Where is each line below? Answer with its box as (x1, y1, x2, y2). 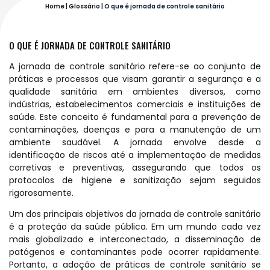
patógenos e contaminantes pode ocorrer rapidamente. (9, 246, 261, 259)
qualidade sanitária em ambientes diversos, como (9, 85, 261, 98)
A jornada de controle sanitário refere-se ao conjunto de (9, 60, 261, 72)
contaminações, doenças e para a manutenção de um (9, 123, 261, 136)
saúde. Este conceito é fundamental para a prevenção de (9, 110, 261, 123)
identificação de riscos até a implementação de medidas (9, 148, 261, 161)
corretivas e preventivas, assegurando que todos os (9, 161, 261, 174)
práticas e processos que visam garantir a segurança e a (9, 72, 261, 85)
